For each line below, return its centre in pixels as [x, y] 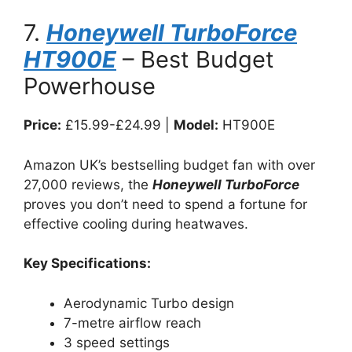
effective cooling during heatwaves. [136, 224]
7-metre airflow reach [132, 323]
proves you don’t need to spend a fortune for [165, 204]
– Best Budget [195, 59]
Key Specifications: [87, 263]
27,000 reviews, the [88, 184]
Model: [196, 125]
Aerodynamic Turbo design [149, 303]
